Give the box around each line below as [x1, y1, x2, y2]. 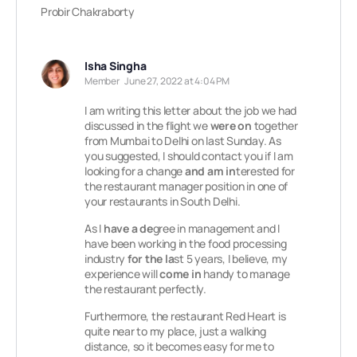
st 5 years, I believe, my [174, 251, 288, 266]
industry [84, 251, 126, 266]
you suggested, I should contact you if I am [84, 148, 293, 163]
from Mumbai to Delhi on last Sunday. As [84, 133, 281, 148]
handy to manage [201, 266, 290, 281]
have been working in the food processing [84, 236, 287, 251]
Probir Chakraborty [41, 4, 135, 19]
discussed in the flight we [84, 118, 210, 133]
